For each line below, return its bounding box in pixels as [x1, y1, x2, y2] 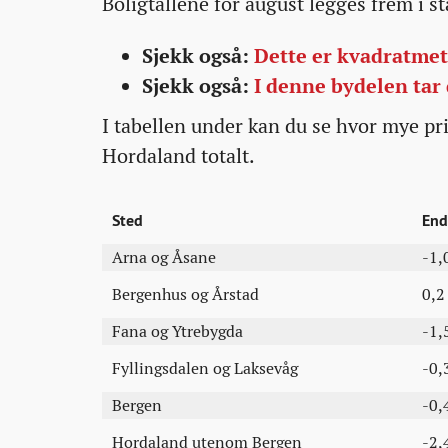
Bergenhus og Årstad [112, 284, 259, 305]
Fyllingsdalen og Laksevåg [112, 358, 298, 379]
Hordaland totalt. [102, 143, 255, 169]
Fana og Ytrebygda [112, 321, 243, 342]
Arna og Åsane [112, 247, 216, 268]
